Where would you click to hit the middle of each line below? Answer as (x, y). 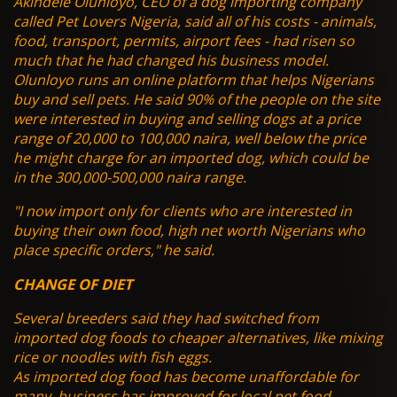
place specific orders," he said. (114, 250)
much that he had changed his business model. (171, 61)
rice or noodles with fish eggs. (113, 358)
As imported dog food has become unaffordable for (186, 377)
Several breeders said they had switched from (166, 319)
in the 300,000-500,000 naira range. (130, 178)
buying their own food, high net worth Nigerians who (189, 231)
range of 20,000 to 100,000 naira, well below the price (190, 139)
